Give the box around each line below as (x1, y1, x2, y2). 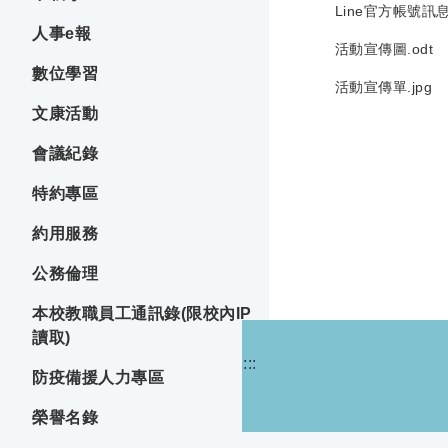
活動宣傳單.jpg (334, 78, 433, 95)
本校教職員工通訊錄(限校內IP (32, 304, 252, 322)
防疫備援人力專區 (32, 368, 164, 386)
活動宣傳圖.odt (334, 40, 434, 57)
